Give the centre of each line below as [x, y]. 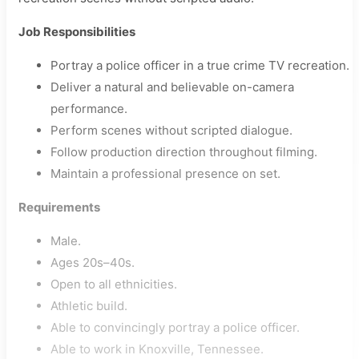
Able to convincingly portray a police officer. [175, 327]
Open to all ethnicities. [114, 284]
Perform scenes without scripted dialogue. [171, 130]
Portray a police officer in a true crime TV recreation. [200, 65]
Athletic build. [89, 306]
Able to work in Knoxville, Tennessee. [157, 349]
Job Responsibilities [77, 32]
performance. [89, 109]
